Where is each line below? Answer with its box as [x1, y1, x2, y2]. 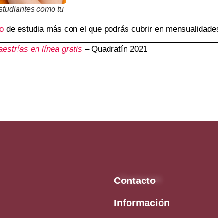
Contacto [114, 175, 156, 186]
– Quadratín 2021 [82, 44, 147, 54]
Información [114, 197, 170, 208]
